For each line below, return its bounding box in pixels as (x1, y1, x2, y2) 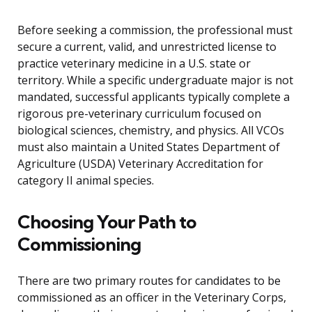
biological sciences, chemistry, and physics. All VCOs (17, 123, 284, 139)
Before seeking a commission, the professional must (17, 22, 292, 38)
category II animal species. (17, 173, 154, 189)
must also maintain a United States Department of (17, 139, 280, 155)
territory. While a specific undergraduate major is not (17, 72, 293, 88)
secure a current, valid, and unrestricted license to (17, 39, 276, 55)
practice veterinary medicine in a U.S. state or (17, 56, 251, 72)
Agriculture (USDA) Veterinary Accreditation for (17, 156, 263, 172)
